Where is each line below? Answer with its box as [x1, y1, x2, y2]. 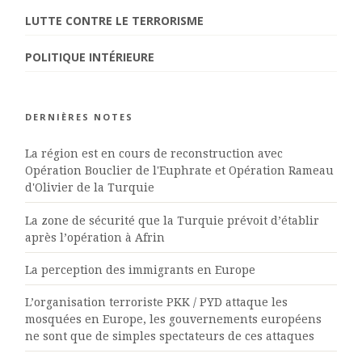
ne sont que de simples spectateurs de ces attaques [25, 330, 315, 343]
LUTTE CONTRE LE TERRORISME [25, 13, 204, 29]
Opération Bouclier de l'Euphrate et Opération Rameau [25, 164, 335, 178]
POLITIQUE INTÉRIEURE [25, 48, 155, 65]
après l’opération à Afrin [25, 230, 166, 244]
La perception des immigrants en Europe [25, 263, 256, 276]
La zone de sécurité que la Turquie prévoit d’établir [25, 213, 320, 227]
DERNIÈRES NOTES [25, 110, 134, 123]
